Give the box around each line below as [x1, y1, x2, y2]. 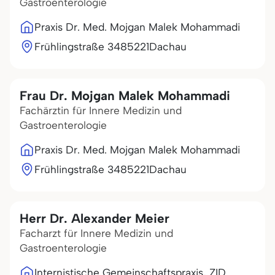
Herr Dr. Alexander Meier [20, 211, 169, 226]
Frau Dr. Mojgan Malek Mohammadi [20, 88, 230, 103]
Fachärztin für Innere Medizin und [20, 104, 182, 117]
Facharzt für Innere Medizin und [20, 227, 173, 239]
